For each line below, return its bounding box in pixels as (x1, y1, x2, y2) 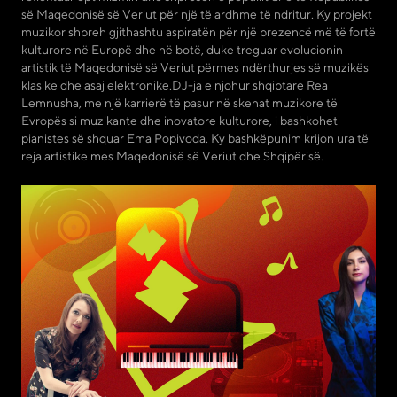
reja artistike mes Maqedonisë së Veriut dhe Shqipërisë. (21, 148, 323, 163)
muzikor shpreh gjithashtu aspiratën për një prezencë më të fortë (21, 24, 376, 39)
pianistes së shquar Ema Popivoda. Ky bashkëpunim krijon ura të (21, 130, 369, 145)
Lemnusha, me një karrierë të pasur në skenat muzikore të (21, 95, 338, 110)
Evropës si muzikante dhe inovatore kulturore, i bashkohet (21, 113, 338, 128)
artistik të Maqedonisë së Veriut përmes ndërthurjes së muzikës (21, 59, 369, 74)
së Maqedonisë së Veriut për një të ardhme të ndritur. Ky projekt (21, 6, 372, 21)
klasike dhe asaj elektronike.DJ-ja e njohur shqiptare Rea (21, 77, 328, 92)
